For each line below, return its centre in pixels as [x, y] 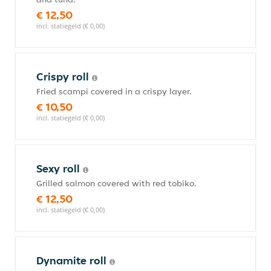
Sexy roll [60, 168]
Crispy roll [64, 77]
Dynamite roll [73, 260]
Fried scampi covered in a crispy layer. [114, 91]
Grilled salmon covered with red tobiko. [116, 183]
